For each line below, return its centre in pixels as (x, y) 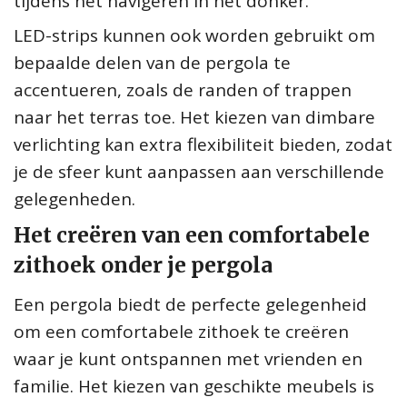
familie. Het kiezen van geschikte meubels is (194, 386)
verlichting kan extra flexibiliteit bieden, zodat (203, 144)
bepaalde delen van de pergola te (152, 62)
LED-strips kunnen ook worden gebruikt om (194, 35)
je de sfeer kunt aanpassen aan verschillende (199, 171)
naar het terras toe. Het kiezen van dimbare (194, 117)
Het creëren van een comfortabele (192, 234)
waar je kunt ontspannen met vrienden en (188, 358)
